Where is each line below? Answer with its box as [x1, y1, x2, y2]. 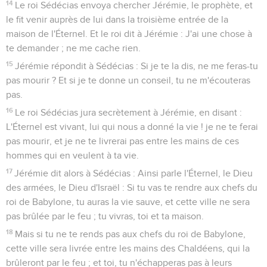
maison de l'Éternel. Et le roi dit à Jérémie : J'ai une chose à [6, 29, 252, 39]
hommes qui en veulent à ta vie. [6, 150, 139, 160]
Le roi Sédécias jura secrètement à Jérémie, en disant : [15, 107, 243, 117]
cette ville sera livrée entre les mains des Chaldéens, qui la [6, 243, 250, 253]
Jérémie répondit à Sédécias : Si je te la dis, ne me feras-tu [15, 61, 259, 71]
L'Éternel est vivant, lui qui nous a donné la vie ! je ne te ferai [6, 122, 258, 132]
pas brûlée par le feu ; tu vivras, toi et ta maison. [6, 211, 204, 221]
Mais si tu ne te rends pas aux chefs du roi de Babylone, [15, 229, 246, 239]
